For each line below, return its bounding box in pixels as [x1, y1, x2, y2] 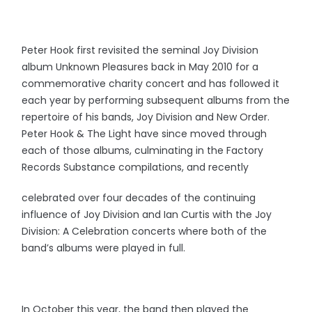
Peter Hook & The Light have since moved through [22, 127, 267, 141]
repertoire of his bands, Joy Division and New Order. [22, 110, 270, 124]
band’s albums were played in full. [22, 241, 186, 255]
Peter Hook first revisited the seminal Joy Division [22, 43, 259, 57]
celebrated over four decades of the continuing [22, 191, 256, 205]
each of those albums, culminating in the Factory [22, 143, 264, 157]
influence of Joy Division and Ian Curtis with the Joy [22, 208, 272, 221]
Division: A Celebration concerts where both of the [22, 224, 267, 238]
